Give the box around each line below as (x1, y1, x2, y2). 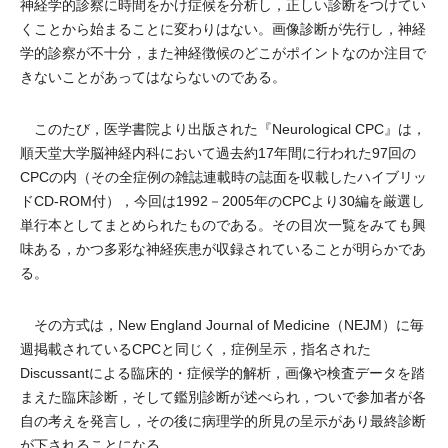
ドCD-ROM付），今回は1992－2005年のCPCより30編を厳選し (20, 193, 425, 209)
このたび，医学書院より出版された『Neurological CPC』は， (20, 121, 426, 137)
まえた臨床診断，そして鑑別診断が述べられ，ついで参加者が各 (20, 389, 426, 405)
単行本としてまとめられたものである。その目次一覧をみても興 (20, 217, 426, 233)
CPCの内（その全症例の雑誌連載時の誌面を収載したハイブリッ (20, 169, 427, 185)
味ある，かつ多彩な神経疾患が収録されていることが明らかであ (20, 241, 426, 257)
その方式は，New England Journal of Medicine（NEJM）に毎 (20, 317, 424, 333)
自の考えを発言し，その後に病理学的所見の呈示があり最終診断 (20, 413, 426, 429)
